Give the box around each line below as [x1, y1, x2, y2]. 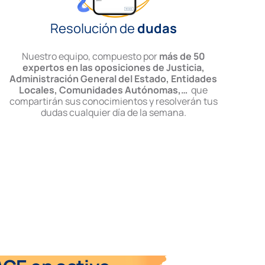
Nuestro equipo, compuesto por [21, 50, 157, 63]
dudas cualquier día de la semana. [40, 106, 186, 119]
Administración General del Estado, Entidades [9, 72, 218, 86]
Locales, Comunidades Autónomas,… [19, 83, 188, 97]
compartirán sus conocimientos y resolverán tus [9, 95, 218, 108]
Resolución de [50, 20, 137, 38]
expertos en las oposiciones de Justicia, [22, 61, 205, 75]
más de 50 [159, 50, 205, 63]
